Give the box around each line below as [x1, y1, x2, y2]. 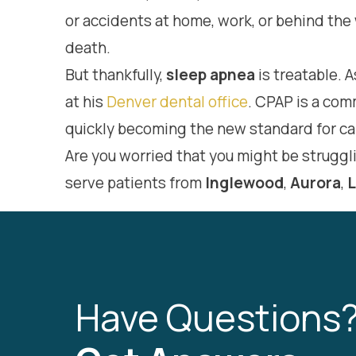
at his [65, 91, 106, 112]
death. [65, 37, 110, 58]
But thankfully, [65, 64, 166, 85]
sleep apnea [166, 64, 255, 85]
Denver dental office [106, 91, 248, 112]
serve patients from [65, 172, 205, 193]
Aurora [290, 172, 341, 193]
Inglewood [205, 172, 284, 193]
